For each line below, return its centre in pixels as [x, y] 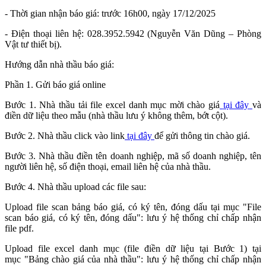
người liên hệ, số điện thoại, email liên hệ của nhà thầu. [108, 167]
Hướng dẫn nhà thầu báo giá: [59, 65]
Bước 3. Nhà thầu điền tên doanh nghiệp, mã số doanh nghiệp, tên [133, 156]
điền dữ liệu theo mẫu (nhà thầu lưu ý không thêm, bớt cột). [116, 116]
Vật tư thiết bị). [33, 45]
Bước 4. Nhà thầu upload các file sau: [75, 187]
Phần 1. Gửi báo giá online [55, 85]
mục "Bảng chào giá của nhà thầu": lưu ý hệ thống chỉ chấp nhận [133, 259]
